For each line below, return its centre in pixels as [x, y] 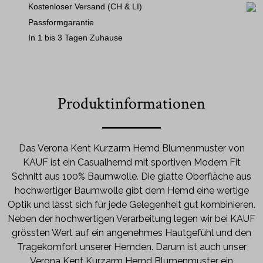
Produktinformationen [131, 103]
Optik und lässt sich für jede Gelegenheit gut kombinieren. [131, 204]
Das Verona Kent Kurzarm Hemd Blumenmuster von [131, 148]
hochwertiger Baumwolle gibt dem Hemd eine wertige [131, 190]
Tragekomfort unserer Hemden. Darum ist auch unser [131, 247]
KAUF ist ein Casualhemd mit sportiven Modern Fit [131, 162]
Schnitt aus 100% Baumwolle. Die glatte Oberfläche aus [131, 176]
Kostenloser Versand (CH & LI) [85, 6]
